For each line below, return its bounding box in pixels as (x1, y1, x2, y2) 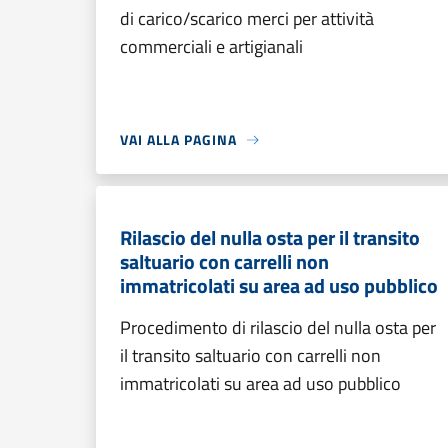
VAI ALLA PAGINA (120, 129, 237, 150)
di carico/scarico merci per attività (120, 5, 374, 32)
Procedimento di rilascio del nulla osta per (120, 314, 436, 341)
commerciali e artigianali (120, 33, 303, 60)
